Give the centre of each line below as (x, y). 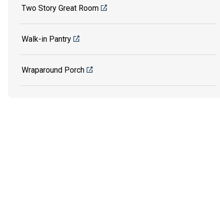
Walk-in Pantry (46, 39)
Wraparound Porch (53, 70)
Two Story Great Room (60, 8)
